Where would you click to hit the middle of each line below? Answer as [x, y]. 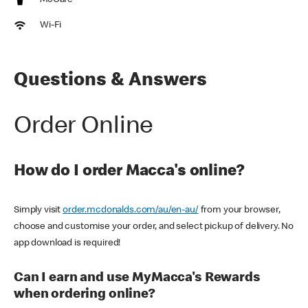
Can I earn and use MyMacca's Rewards [137, 278]
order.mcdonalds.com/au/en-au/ [131, 211]
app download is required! [68, 244]
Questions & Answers [110, 81]
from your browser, [239, 211]
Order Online [84, 128]
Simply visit [38, 211]
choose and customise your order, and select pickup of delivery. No [154, 227]
